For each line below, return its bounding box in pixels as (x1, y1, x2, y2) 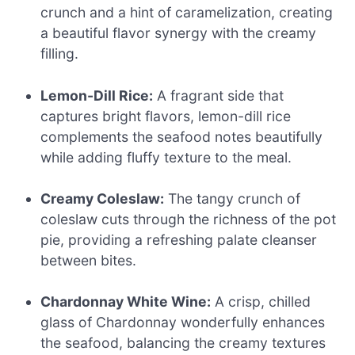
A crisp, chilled (211, 293, 311, 311)
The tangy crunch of (164, 189, 301, 207)
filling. (40, 45, 79, 63)
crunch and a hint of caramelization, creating (40, 4, 334, 21)
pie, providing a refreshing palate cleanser (40, 231, 318, 248)
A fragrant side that (153, 86, 284, 104)
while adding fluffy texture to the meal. (40, 148, 292, 166)
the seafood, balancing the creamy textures (40, 334, 326, 352)
